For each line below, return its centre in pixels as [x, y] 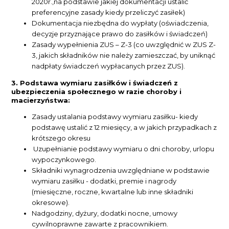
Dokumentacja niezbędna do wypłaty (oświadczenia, [120, 23]
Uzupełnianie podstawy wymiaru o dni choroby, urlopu [123, 148]
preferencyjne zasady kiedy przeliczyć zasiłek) [109, 13]
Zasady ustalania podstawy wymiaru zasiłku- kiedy [115, 116]
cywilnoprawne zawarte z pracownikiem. [100, 224]
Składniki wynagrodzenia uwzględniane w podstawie [121, 170]
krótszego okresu [61, 138]
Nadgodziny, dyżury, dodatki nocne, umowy [105, 213]
